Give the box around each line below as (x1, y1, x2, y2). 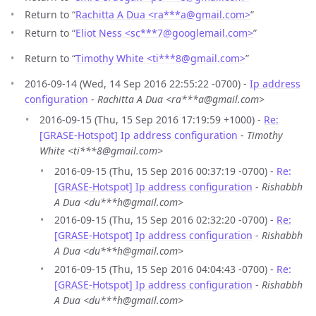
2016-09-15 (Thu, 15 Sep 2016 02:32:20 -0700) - (54, 213, 276, 227)
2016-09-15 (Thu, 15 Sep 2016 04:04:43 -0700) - (54, 262, 276, 276)
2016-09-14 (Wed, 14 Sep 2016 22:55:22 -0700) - (25, 76, 250, 90)
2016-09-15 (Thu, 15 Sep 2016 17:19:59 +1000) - (39, 112, 264, 126)
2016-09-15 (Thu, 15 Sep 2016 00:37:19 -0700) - (54, 164, 276, 178)
